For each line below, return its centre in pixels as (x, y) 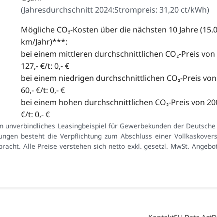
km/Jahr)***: (44, 42)
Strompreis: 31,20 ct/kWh (160, 10)
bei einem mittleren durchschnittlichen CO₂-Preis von (118, 54)
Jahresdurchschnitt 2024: (69, 10)
